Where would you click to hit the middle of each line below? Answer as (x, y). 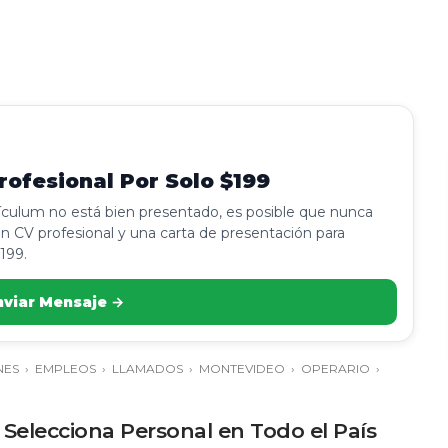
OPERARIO (335, 368)
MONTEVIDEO (242, 368)
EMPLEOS (65, 368)
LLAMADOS (147, 368)
